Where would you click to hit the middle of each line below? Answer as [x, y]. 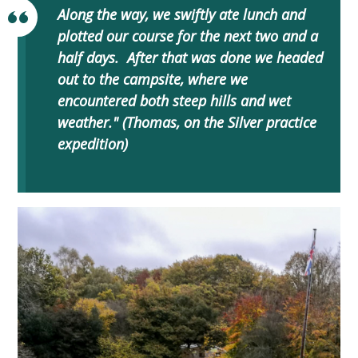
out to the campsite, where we [152, 79]
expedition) [92, 143]
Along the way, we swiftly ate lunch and [181, 14]
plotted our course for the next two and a [187, 36]
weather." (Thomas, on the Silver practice [187, 122]
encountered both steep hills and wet [174, 100]
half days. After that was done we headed [190, 57]
